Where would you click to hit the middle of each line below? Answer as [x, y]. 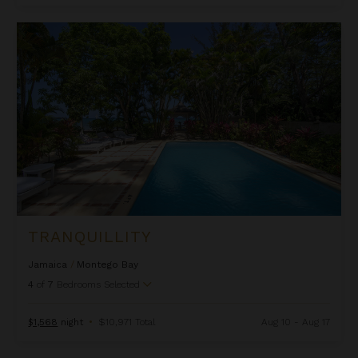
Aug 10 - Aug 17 [295, 322]
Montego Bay [108, 265]
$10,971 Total [127, 322]
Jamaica [48, 265]
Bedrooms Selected [99, 285]
